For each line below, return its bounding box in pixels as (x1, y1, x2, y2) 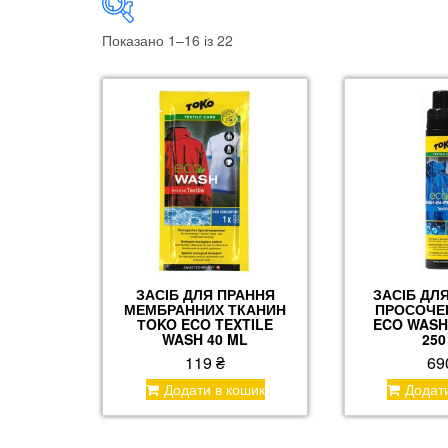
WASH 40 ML (162, 329, 249, 350)
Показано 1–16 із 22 (102, 30, 233, 50)
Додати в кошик (163, 379, 265, 400)
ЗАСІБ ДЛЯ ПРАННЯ (135, 284, 275, 305)
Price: (124, 112, 158, 129)
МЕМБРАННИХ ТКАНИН (124, 299, 287, 320)
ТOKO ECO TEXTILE (137, 314, 274, 335)
